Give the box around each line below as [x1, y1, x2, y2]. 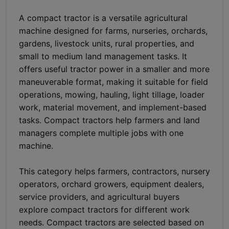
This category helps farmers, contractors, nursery [19, 166, 210, 176]
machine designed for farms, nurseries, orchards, [19, 26, 208, 36]
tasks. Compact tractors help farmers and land [19, 115, 200, 125]
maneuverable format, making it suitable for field [19, 77, 208, 87]
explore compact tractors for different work [19, 204, 190, 215]
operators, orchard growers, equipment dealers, [19, 179, 204, 189]
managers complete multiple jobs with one [19, 128, 184, 138]
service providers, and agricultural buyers [19, 192, 179, 202]
